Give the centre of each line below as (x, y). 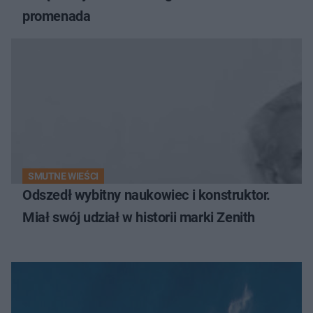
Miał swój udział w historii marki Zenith (139, 217)
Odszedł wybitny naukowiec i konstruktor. (146, 195)
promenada (57, 16)
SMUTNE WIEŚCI (63, 176)
